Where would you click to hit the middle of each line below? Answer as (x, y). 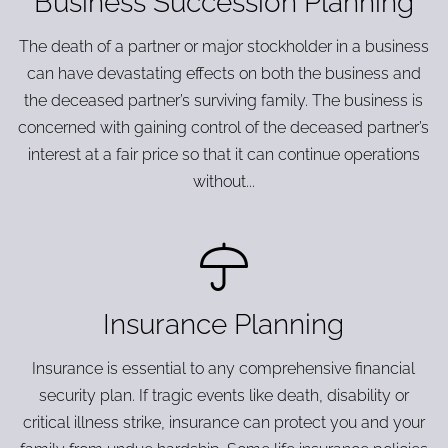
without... (223, 181)
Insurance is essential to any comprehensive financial (224, 368)
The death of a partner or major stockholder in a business (223, 46)
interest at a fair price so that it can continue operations (223, 154)
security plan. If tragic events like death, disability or (223, 395)
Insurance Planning (224, 324)
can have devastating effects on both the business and (223, 73)
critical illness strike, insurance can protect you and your (223, 422)
